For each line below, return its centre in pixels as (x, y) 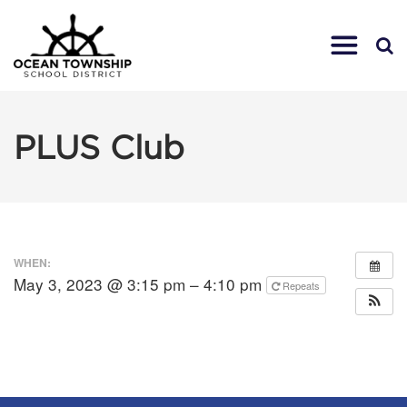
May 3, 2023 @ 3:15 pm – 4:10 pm (140, 283)
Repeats (303, 285)
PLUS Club (99, 147)
